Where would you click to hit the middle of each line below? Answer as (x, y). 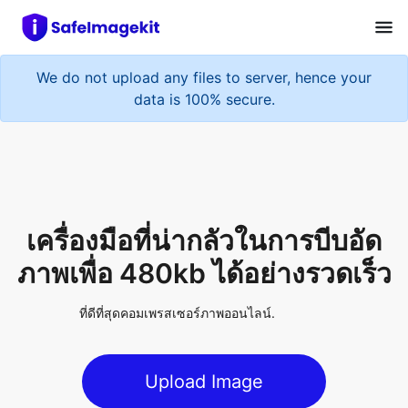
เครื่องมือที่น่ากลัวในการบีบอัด (204, 186)
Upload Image (204, 326)
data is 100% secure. (204, 96)
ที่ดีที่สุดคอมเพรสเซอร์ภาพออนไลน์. (177, 259)
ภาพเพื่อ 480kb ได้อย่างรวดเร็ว (204, 219)
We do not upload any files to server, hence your (204, 74)
